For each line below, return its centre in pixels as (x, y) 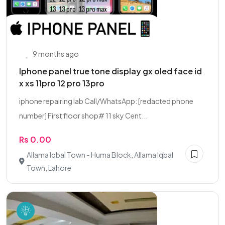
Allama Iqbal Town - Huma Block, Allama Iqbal (100, 155)
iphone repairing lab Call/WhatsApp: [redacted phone (106, 101)
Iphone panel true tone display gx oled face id (110, 71)
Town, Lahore (49, 168)
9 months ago (56, 54)
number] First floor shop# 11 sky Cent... (83, 116)
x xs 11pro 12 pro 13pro (62, 83)
